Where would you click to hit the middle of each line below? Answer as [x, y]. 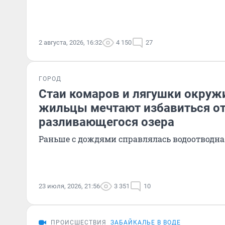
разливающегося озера [106, 122]
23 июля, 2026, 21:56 [69, 186]
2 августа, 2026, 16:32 [70, 42]
